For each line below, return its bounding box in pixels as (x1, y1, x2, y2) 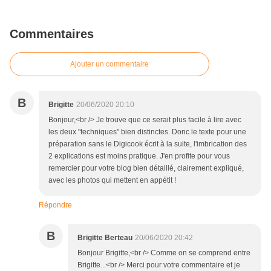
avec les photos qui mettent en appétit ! (48, 176, 176, 185)
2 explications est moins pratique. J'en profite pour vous (48, 152, 230, 161)
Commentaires (10, 27, 94, 41)
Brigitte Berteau (77, 233, 132, 243)
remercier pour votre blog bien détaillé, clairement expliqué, (48, 164, 244, 173)
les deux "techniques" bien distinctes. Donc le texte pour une (48, 128, 246, 137)
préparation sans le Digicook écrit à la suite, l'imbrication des (48, 140, 247, 149)
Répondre (39, 201, 72, 210)
